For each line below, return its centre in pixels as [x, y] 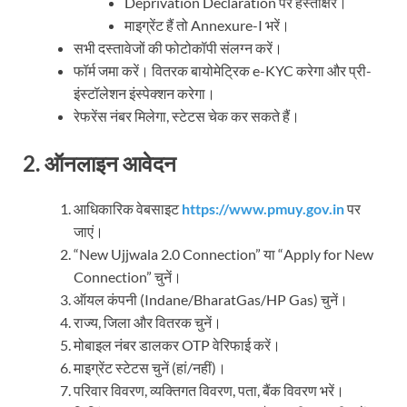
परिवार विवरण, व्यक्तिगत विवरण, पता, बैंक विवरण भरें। [209, 390]
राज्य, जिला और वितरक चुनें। [148, 322]
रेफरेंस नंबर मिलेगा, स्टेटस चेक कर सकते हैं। [187, 116]
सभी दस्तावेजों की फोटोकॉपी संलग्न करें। [178, 48]
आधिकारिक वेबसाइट [128, 208]
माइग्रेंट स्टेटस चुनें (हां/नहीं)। [150, 367]
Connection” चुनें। [128, 276]
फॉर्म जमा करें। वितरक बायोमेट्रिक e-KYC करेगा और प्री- [223, 71]
